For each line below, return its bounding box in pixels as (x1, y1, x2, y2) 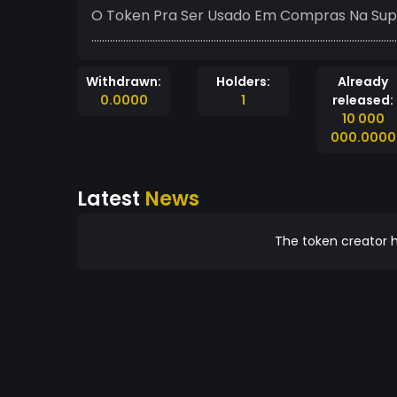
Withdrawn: (86, 73, 161, 90)
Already (338, 73, 388, 90)
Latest (77, 184, 144, 213)
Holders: (216, 73, 270, 90)
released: (332, 91, 393, 109)
